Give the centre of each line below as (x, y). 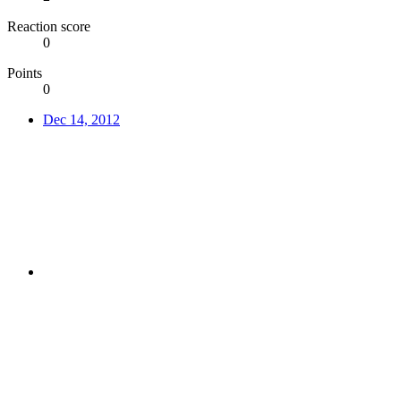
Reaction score (49, 26)
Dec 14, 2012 (81, 119)
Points (25, 73)
